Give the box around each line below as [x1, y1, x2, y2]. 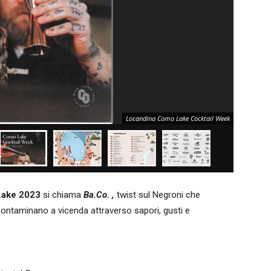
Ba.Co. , [83, 189, 117, 200]
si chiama [41, 189, 83, 200]
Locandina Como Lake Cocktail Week [126, 114, 230, 123]
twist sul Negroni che [117, 189, 200, 200]
